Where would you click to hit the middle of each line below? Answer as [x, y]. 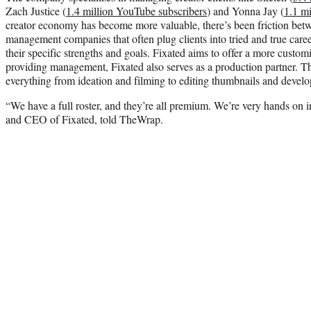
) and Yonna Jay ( [245, 10]
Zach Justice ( [36, 10]
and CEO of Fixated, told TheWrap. [84, 119]
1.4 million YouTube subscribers [136, 10]
